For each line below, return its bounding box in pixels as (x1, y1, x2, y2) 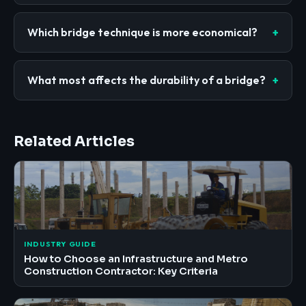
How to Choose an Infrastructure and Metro (24, 252, 249, 265)
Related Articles (14, 132, 135, 150)
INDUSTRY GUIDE (24, 238, 96, 249)
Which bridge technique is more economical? (27, 25, 258, 39)
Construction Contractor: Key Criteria (24, 264, 219, 277)
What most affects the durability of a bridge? (27, 72, 266, 87)
